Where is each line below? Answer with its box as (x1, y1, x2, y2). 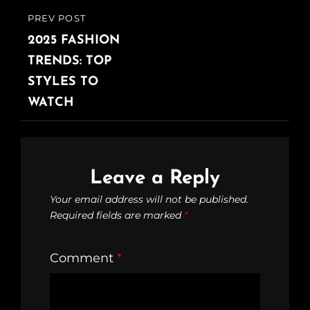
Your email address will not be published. (50, 192, 248, 206)
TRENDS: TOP (28, 55, 111, 69)
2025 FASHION (28, 34, 120, 48)
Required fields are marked (50, 208, 184, 221)
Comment (50, 250, 117, 266)
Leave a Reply (90, 168, 220, 188)
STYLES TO (28, 75, 98, 89)
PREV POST (28, 12, 86, 24)
